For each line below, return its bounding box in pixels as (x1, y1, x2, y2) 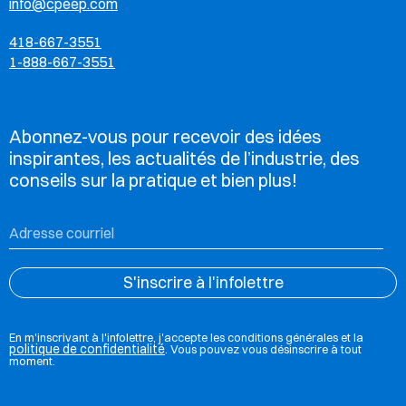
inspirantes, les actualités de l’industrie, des (9, 147, 360, 169)
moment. (9, 353, 55, 368)
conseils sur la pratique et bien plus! (9, 169, 297, 191)
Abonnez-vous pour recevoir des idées (9, 125, 322, 148)
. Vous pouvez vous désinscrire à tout (165, 342, 362, 356)
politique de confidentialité (9, 341, 165, 357)
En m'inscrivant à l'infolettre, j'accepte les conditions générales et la (9, 330, 363, 344)
